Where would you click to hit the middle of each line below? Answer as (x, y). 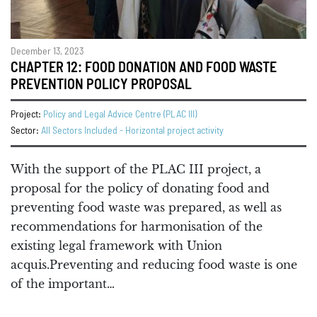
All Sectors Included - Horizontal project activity (132, 131)
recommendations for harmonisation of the (137, 227)
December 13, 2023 (47, 52)
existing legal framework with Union (116, 246)
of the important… (63, 284)
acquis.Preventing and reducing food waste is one (154, 265)
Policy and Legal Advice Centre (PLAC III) (120, 115)
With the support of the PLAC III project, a (136, 169)
